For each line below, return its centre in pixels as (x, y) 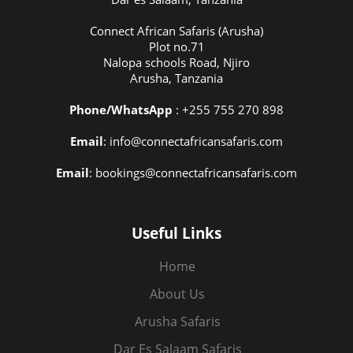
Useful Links (176, 232)
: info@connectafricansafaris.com (193, 141)
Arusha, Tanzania (176, 78)
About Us (177, 294)
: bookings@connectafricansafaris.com (193, 173)
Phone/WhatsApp (121, 110)
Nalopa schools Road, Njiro (176, 63)
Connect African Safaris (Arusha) (176, 31)
